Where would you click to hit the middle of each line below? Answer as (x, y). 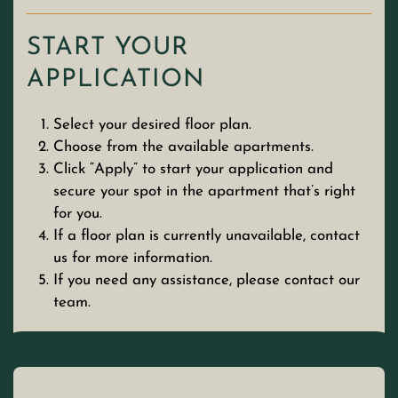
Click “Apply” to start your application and (193, 169)
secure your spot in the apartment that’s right (204, 191)
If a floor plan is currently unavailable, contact (207, 236)
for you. (78, 214)
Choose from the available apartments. (183, 147)
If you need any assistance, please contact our (207, 280)
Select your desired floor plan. (152, 125)
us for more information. (133, 258)
